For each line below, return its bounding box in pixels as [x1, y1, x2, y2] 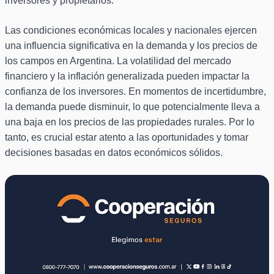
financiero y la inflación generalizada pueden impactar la [5, 71, 250, 82]
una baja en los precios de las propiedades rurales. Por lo [5, 117, 254, 128]
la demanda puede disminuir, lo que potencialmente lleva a [5, 102, 260, 113]
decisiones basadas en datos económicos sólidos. [5, 147, 223, 158]
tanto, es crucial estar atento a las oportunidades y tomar [5, 132, 248, 143]
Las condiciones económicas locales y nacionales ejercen [5, 25, 257, 36]
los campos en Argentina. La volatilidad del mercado [5, 56, 231, 67]
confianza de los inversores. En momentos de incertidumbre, [5, 86, 266, 97]
